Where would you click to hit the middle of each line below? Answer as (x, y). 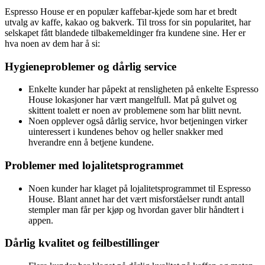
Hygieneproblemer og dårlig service (91, 66)
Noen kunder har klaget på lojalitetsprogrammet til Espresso (140, 188)
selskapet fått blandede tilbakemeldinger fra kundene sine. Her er (125, 33)
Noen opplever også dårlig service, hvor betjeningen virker (138, 121)
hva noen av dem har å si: (52, 43)
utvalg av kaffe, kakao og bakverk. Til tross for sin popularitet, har (128, 22)
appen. (41, 220)
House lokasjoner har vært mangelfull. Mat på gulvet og (132, 100)
